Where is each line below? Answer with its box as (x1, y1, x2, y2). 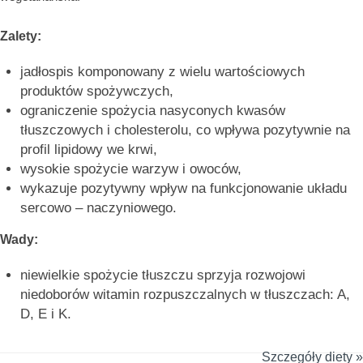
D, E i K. (20, 306, 71, 322)
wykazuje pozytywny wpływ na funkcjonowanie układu (20, 181, 347, 197)
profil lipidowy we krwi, (20, 142, 157, 158)
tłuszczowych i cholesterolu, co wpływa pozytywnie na (20, 122, 350, 139)
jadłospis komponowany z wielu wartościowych (20, 64, 305, 80)
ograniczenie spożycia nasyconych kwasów (20, 103, 285, 119)
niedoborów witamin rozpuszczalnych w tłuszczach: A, (20, 287, 350, 303)
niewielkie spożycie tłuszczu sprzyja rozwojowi (20, 267, 305, 284)
